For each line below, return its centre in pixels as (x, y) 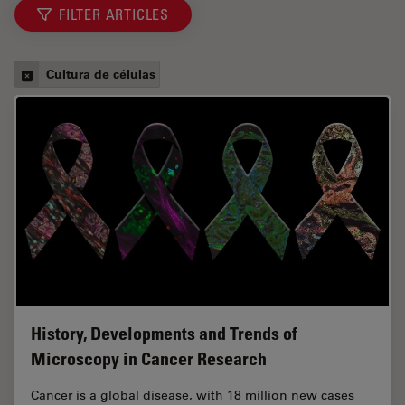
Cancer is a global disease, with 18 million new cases (193, 395)
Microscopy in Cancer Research (149, 358)
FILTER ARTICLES (114, 15)
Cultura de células (101, 74)
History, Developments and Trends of (164, 333)
